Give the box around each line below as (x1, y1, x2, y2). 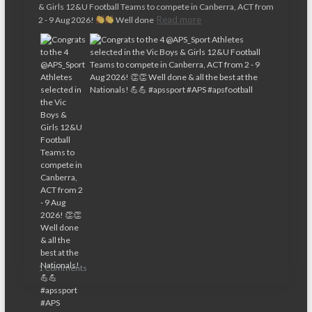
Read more (157, 14, 202, 25)
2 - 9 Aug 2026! (38, 15, 95, 25)
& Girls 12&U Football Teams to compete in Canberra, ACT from (38, 1, 274, 12)
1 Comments (38, 263, 87, 273)
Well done (114, 15, 155, 25)
